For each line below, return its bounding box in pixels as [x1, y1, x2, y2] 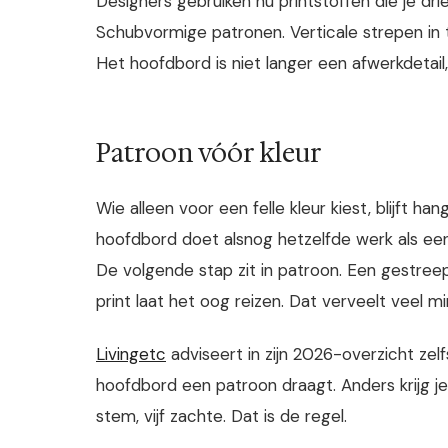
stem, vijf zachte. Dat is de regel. [96, 404, 347, 427]
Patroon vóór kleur [96, 136, 322, 171]
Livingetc [96, 342, 166, 365]
